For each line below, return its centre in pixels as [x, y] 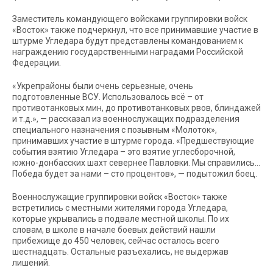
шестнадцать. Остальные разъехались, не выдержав [120, 252]
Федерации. [37, 63]
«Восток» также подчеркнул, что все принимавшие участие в [135, 30]
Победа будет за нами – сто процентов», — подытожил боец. [135, 174]
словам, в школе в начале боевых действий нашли [114, 230]
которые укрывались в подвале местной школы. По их [121, 219]
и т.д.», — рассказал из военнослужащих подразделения [126, 119]
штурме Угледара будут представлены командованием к [128, 41]
